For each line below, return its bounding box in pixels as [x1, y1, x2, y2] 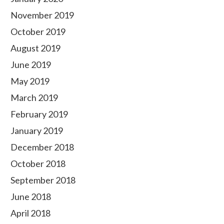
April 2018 [10, 207, 50, 218]
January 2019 [10, 125, 63, 136]
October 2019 [10, 26, 65, 37]
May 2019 [10, 75, 49, 86]
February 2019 [10, 108, 68, 119]
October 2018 [10, 158, 65, 169]
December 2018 [10, 141, 74, 152]
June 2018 [10, 191, 51, 202]
